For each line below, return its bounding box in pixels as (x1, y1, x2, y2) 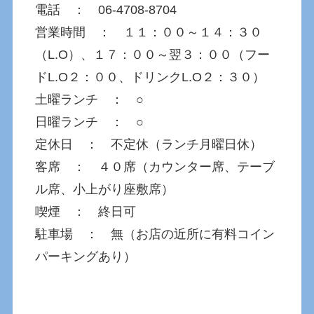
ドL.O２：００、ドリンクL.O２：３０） (35, 69, 266, 84)
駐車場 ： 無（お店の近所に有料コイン (35, 226, 275, 241)
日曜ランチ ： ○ (35, 114, 144, 129)
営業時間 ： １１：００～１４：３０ (35, 25, 263, 39)
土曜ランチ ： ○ (35, 92, 144, 107)
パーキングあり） (35, 249, 137, 264)
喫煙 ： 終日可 (35, 204, 137, 219)
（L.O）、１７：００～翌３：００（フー (35, 47, 271, 62)
